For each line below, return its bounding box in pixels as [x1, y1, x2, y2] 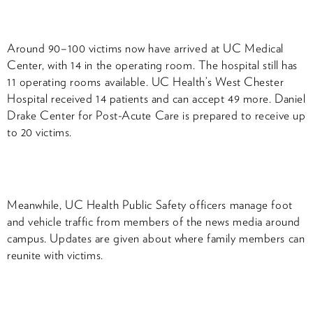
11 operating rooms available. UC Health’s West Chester [7, 74, 284, 89]
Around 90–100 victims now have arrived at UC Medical [7, 41, 284, 55]
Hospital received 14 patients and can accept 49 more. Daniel [7, 91, 306, 105]
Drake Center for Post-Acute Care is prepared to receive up [7, 108, 306, 122]
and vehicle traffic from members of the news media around [7, 214, 300, 228]
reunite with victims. [7, 247, 103, 262]
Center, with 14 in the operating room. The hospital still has [7, 57, 298, 72]
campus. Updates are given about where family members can [7, 231, 305, 245]
